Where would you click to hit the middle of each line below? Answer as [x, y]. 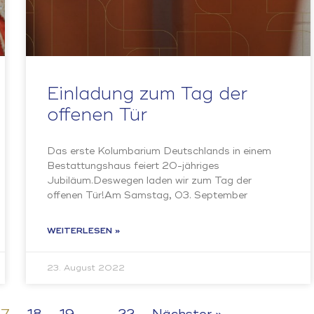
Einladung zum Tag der [148, 95]
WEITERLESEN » [84, 231]
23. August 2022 [86, 268]
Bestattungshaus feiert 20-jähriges [134, 166]
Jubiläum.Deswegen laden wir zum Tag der [150, 181]
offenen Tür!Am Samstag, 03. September [148, 196]
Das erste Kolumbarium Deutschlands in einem [159, 151]
